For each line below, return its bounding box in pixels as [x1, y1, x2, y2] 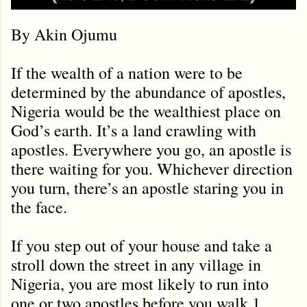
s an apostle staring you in [112, 176, 284, 199]
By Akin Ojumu [11, 23, 117, 45]
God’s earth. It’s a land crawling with [11, 119, 256, 141]
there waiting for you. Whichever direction [11, 157, 293, 180]
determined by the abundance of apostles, [11, 80, 286, 103]
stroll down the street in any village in [11, 253, 261, 275]
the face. [11, 195, 67, 218]
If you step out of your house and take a [11, 234, 272, 256]
